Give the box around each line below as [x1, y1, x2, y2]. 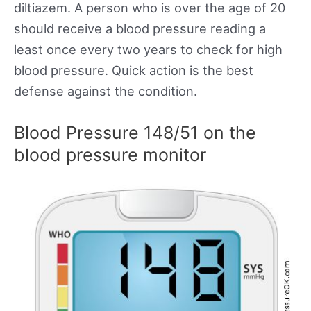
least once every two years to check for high [14, 42, 283, 58]
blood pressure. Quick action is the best [14, 62, 253, 78]
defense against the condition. [14, 83, 197, 99]
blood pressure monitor [14, 144, 206, 166]
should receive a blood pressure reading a [14, 21, 266, 37]
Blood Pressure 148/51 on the [14, 122, 256, 144]
